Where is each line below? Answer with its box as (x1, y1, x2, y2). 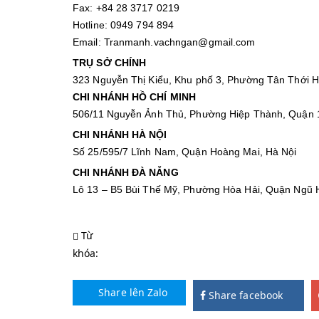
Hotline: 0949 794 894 (73, 19, 174, 31)
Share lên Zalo (95, 286, 168, 299)
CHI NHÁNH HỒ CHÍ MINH (73, 91, 197, 103)
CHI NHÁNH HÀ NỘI (73, 129, 167, 140)
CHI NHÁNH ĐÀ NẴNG (73, 167, 179, 178)
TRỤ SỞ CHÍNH (73, 57, 147, 68)
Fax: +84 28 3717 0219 (73, 2, 180, 14)
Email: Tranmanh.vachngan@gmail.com (73, 36, 256, 48)
